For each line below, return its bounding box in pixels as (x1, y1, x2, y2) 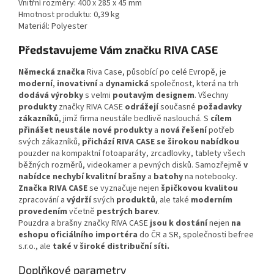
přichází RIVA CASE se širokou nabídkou (82, 136, 239, 149)
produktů (116, 194, 155, 207)
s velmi (85, 89, 113, 102)
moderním (191, 194, 232, 207)
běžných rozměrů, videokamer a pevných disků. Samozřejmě (18, 159, 243, 172)
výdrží (67, 194, 93, 207)
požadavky (198, 101, 242, 114)
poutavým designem (113, 89, 194, 102)
